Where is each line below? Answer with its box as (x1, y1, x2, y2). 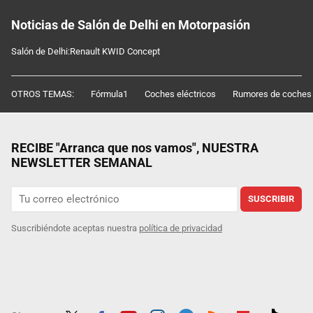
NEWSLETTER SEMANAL (11, 155, 152, 170)
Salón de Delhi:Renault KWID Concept (11, 46, 160, 57)
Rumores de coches (233, 89, 312, 100)
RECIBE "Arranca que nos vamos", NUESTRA (11, 140, 259, 156)
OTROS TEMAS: (11, 89, 74, 100)
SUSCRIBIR (248, 194, 294, 205)
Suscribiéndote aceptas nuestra (11, 223, 139, 234)
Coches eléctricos (145, 89, 216, 100)
